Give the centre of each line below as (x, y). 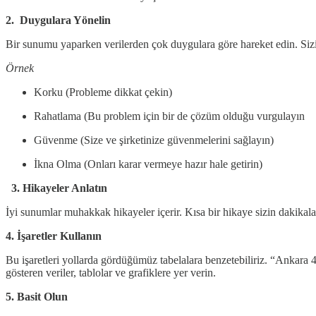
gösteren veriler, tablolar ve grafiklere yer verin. (111, 272)
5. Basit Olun (37, 296)
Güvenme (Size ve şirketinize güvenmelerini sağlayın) (154, 140)
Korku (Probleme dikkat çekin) (103, 92)
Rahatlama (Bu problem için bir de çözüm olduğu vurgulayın (169, 116)
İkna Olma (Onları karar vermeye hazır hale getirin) (148, 164)
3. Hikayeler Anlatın (59, 188)
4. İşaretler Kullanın (54, 236)
